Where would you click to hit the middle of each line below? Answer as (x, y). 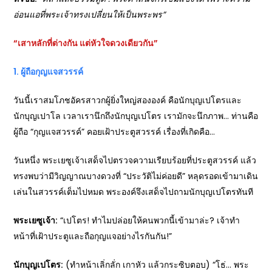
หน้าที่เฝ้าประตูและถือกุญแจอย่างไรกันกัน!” (93, 236)
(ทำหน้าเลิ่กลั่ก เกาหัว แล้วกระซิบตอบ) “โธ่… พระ (156, 264)
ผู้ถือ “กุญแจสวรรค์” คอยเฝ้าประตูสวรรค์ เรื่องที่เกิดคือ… (114, 131)
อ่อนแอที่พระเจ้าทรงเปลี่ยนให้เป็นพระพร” (90, 14)
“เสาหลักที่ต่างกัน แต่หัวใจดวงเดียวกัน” (86, 43)
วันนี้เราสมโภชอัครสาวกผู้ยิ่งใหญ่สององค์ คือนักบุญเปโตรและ (128, 100)
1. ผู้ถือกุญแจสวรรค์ (49, 71)
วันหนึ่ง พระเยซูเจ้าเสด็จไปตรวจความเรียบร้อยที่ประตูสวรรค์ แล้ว (135, 160)
